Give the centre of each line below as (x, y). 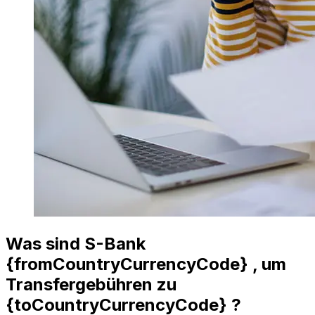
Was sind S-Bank (76, 244)
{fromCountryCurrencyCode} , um (146, 264)
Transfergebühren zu (91, 285)
